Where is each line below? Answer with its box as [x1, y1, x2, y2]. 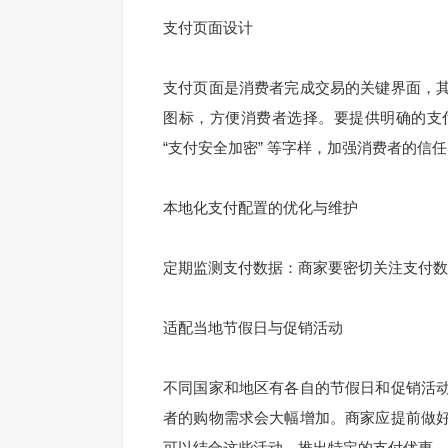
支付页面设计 [163, 19, 253, 36]
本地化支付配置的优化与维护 [163, 199, 358, 216]
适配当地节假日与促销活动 [163, 319, 343, 336]
